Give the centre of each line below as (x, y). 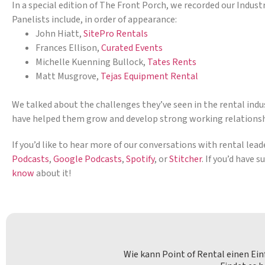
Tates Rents (172, 62)
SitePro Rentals (116, 33)
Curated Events (132, 48)
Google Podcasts (88, 159)
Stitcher (185, 159)
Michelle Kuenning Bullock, (91, 62)
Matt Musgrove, (68, 76)
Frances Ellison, (68, 48)
